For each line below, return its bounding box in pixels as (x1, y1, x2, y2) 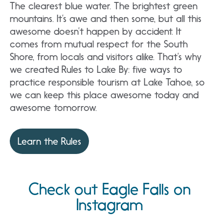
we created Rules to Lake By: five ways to (10, 63, 182, 75)
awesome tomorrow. (10, 101, 97, 113)
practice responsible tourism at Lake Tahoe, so (10, 76, 205, 88)
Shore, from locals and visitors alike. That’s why (10, 50, 201, 63)
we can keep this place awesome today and (10, 88, 198, 101)
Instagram (76, 195, 143, 214)
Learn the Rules (18, 135, 81, 147)
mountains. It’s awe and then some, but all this (10, 12, 201, 24)
